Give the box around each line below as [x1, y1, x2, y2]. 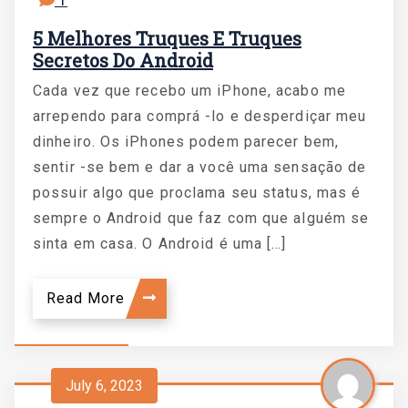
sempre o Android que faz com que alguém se [33, 209, 370, 227]
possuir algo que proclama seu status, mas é [33, 184, 362, 201]
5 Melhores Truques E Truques [33, 26, 301, 50]
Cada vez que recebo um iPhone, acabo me [33, 82, 346, 99]
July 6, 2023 [66, 376, 143, 394]
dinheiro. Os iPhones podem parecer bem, [33, 133, 339, 150]
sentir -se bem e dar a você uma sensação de [33, 158, 367, 176]
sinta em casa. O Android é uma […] [33, 235, 287, 252]
